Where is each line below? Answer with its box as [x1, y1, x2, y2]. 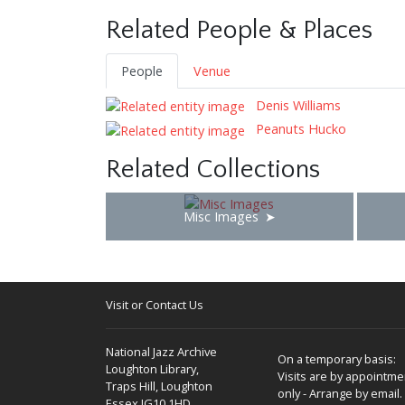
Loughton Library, [106, 360, 199, 377]
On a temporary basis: [278, 350, 396, 367]
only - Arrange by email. [278, 384, 402, 401]
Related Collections [106, 155, 320, 184]
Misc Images [183, 208, 259, 226]
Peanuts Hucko [252, 120, 346, 138]
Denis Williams [252, 96, 341, 114]
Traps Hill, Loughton [106, 377, 212, 394]
